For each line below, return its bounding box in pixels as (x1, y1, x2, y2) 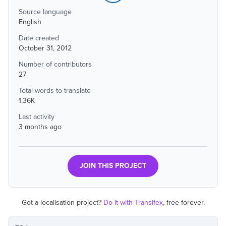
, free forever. (162, 198, 205, 207)
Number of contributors (19, 60, 92, 69)
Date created (19, 34, 59, 42)
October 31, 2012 (19, 44, 72, 52)
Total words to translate (19, 86, 91, 95)
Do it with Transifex (103, 198, 163, 207)
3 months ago (19, 123, 62, 131)
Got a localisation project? (21, 198, 101, 207)
